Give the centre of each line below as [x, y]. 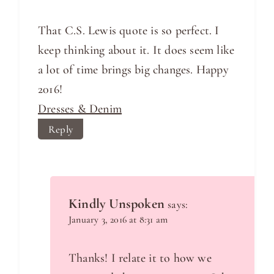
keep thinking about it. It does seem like [136, 50]
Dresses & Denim [80, 109]
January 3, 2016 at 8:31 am [118, 220]
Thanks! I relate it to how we [140, 258]
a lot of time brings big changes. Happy [133, 70]
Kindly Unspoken [117, 204]
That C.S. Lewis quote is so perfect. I [129, 31]
